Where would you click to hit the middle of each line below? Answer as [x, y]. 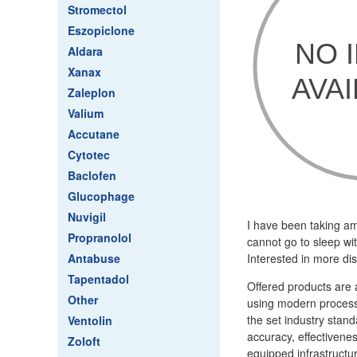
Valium [86, 113]
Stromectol [97, 10]
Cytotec [89, 155]
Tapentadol [98, 279]
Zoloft [84, 341]
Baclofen [92, 175]
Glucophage [101, 196]
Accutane [94, 134]
